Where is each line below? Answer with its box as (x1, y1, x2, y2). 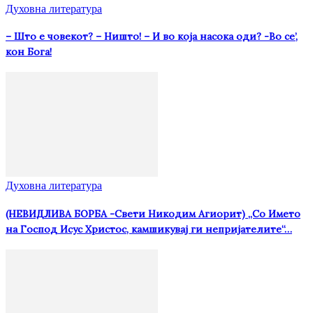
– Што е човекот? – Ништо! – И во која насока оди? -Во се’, (6, 30, 298, 43)
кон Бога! (6, 45, 52, 59)
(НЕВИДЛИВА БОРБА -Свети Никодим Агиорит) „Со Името (6, 207, 300, 220)
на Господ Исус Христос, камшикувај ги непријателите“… (6, 222, 292, 235)
